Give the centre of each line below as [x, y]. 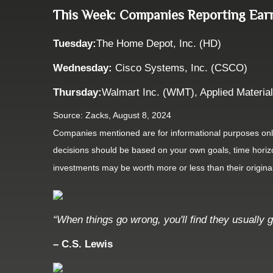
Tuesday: [75, 44]
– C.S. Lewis [83, 244]
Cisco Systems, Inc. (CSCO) [181, 68]
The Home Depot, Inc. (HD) [159, 44]
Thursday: [77, 93]
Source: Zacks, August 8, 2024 [112, 115]
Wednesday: [84, 68]
